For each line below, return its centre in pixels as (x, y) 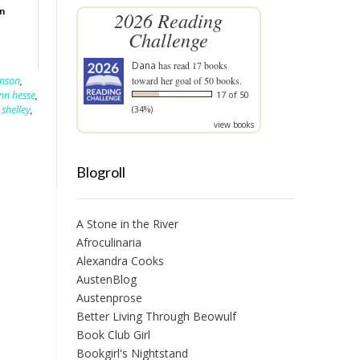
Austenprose (109, 298)
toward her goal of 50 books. (186, 80)
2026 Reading (169, 20)
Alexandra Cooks (120, 261)
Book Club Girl (113, 335)
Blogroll (100, 172)
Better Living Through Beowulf (156, 316)
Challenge (169, 40)
